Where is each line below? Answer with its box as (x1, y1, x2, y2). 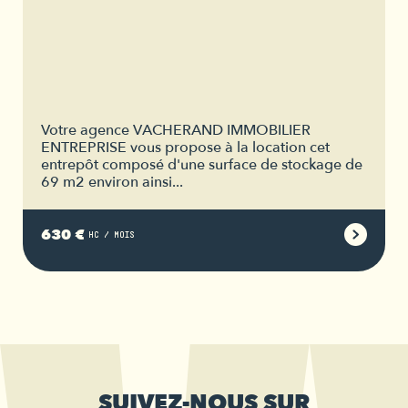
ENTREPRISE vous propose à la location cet (41, 138, 330, 158)
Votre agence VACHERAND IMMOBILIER (41, 120, 311, 141)
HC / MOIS (88, 229, 135, 240)
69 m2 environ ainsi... (41, 172, 183, 193)
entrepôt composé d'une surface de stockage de (41, 155, 362, 176)
